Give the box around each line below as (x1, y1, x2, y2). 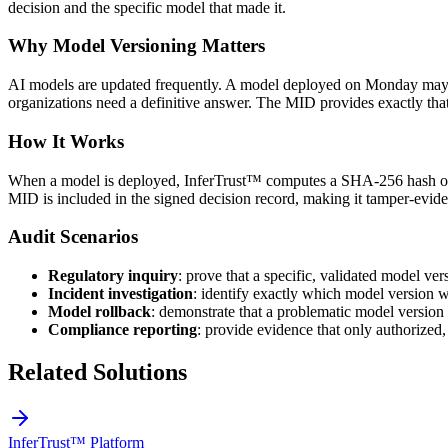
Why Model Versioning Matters (8, 35, 265, 57)
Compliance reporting (48, 320, 197, 338)
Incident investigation (48, 284, 193, 302)
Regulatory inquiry (48, 266, 178, 284)
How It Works (8, 130, 124, 152)
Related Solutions (8, 358, 187, 385)
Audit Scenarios (8, 226, 138, 248)
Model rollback (48, 302, 151, 320)
